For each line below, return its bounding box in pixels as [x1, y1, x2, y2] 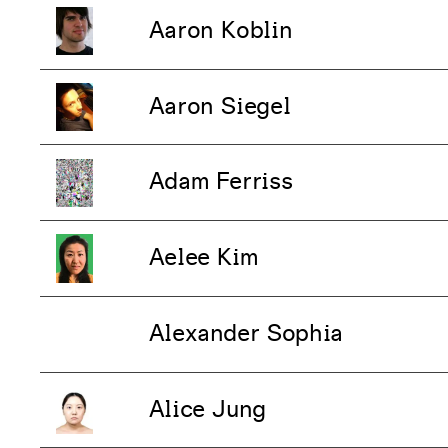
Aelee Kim [148, 246, 258, 271]
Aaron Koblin [148, 18, 293, 43]
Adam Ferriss [148, 170, 293, 195]
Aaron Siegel [148, 94, 291, 119]
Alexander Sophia [148, 321, 343, 346]
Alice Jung [148, 397, 267, 422]
